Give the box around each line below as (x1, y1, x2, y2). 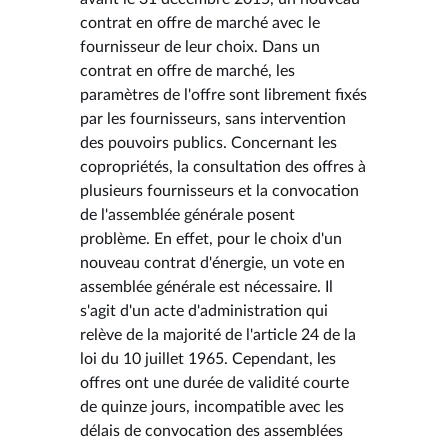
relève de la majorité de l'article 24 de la (80, 326, 356, 343)
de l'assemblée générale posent (80, 206, 295, 223)
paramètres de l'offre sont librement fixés (80, 86, 367, 103)
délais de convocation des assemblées (80, 422, 343, 439)
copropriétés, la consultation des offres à (80, 158, 366, 175)
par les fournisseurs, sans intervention (80, 110, 346, 127)
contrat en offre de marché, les (80, 62, 295, 79)
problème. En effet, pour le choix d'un (80, 230, 342, 247)
